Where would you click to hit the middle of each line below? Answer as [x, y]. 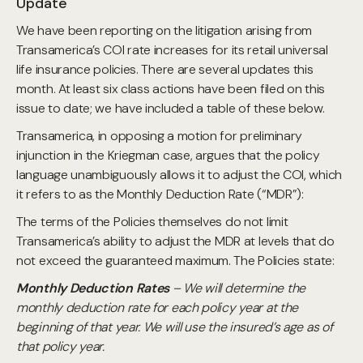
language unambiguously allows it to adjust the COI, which [179, 175]
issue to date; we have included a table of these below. [171, 108]
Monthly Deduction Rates [93, 288]
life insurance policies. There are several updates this [165, 69]
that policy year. [60, 346]
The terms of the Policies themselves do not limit [152, 222]
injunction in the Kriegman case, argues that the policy [168, 155]
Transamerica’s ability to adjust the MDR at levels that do [175, 241]
